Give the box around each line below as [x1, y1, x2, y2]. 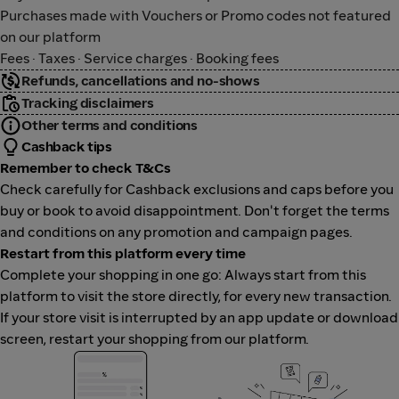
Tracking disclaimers [21, 94, 154, 111]
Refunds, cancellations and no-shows [21, 72, 260, 89]
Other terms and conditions [21, 117, 199, 134]
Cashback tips [21, 138, 112, 155]
